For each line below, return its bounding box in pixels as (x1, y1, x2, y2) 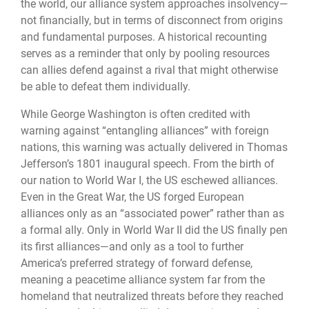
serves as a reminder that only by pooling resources (21, 46, 270, 60)
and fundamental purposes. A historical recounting (21, 30, 267, 43)
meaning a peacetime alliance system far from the (21, 273, 265, 287)
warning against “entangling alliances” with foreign (21, 124, 269, 138)
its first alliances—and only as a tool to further (21, 240, 243, 254)
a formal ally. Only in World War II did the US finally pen (21, 223, 288, 237)
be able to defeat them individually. (21, 79, 190, 93)
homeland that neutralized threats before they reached (21, 290, 283, 303)
